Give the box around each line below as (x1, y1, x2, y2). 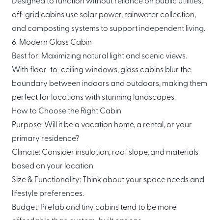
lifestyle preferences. (12, 190, 84, 198)
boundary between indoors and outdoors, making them (12, 80, 207, 88)
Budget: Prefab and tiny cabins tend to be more (12, 204, 176, 212)
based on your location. (12, 163, 95, 170)
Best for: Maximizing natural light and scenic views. (12, 53, 187, 60)
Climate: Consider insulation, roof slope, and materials (12, 149, 198, 157)
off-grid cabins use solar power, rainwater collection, (12, 11, 196, 19)
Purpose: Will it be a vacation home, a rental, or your (12, 121, 192, 129)
